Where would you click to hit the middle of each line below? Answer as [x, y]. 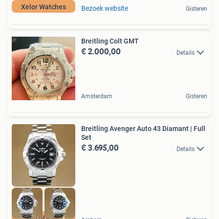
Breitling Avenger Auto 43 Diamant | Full [143, 129]
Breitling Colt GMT [110, 41]
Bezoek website [105, 9]
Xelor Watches [44, 7]
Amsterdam [97, 97]
